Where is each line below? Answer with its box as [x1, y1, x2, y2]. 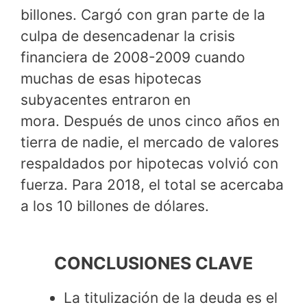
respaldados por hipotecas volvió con [21, 155, 278, 173]
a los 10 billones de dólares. [21, 197, 209, 215]
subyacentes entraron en [21, 91, 191, 109]
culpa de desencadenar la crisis [21, 27, 235, 45]
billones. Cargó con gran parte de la [21, 6, 265, 24]
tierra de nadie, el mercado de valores [21, 134, 279, 151]
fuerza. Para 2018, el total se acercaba [21, 176, 284, 194]
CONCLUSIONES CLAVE [54, 252, 253, 273]
